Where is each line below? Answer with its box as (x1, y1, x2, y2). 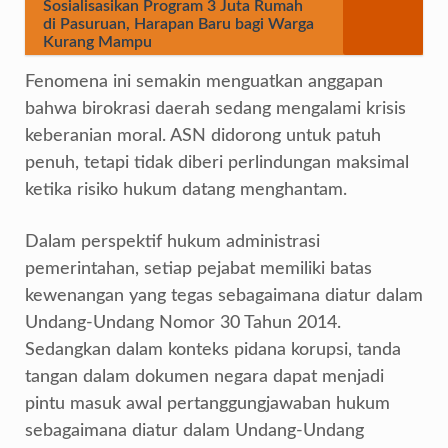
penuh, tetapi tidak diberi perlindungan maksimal (25, 154, 409, 172)
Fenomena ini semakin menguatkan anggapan (25, 73, 383, 91)
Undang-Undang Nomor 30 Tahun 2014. (25, 314, 341, 332)
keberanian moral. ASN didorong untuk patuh (25, 127, 381, 145)
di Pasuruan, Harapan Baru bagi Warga (43, 16, 314, 32)
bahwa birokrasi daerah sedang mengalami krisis (25, 100, 406, 118)
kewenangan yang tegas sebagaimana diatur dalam (25, 287, 423, 305)
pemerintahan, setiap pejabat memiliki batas (25, 260, 372, 278)
